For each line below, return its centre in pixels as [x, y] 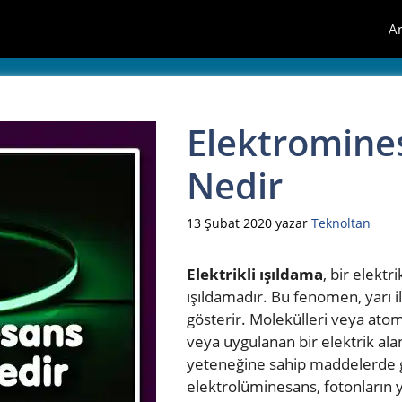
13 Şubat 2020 [229, 223]
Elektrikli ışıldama [255, 275]
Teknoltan [341, 223]
